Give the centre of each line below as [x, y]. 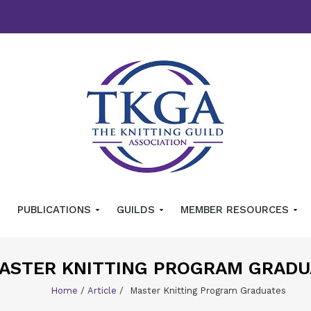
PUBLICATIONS [56, 210]
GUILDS [137, 210]
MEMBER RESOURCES [236, 210]
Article [102, 291]
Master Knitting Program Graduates [208, 291]
